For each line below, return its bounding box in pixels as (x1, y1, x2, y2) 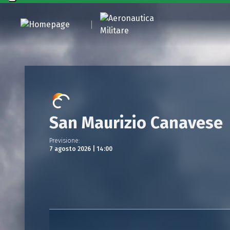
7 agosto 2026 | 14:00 (49, 145, 112, 152)
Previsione (49, 137, 79, 144)
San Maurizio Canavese (49, 113, 223, 132)
